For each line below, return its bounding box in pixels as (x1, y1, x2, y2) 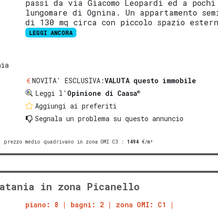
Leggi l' (35, 88, 68, 98)
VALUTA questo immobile (105, 75, 197, 85)
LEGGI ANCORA (29, 28, 73, 36)
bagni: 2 (71, 200, 104, 209)
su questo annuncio (109, 113, 184, 123)
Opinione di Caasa (67, 88, 138, 98)
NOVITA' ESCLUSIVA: (32, 75, 105, 85)
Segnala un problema (35, 113, 110, 123)
